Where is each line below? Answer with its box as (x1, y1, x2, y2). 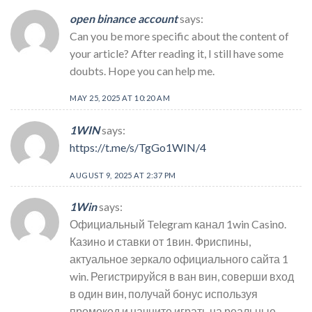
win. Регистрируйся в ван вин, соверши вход (70, 270, 294, 283)
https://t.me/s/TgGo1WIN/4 (70, 140, 206, 154)
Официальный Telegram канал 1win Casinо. (70, 217, 286, 231)
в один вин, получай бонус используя (70, 287, 258, 301)
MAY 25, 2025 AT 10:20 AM (70, 93, 171, 103)
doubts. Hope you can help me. (70, 63, 214, 77)
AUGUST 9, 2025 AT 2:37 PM (70, 170, 176, 180)
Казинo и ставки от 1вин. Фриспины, (70, 235, 251, 249)
